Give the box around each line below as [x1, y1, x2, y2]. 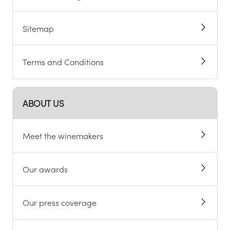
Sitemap [23, 22, 54, 34]
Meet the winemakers [23, 129, 104, 141]
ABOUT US [23, 96, 64, 109]
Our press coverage [23, 197, 97, 208]
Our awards [23, 163, 68, 175]
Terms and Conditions [23, 56, 104, 68]
